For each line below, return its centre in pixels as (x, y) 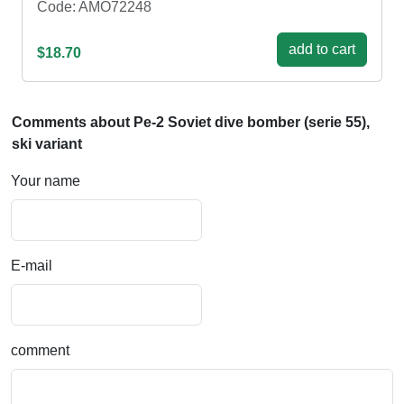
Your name (46, 181)
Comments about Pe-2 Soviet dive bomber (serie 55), (191, 123)
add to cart (322, 50)
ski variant (47, 144)
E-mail (32, 266)
